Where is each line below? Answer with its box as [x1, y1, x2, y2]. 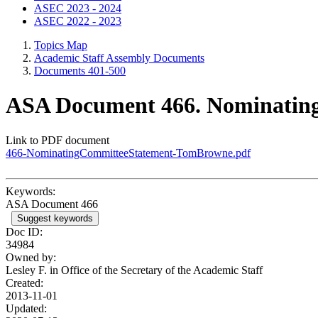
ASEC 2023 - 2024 [34, 2, 121, 14]
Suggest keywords [17, 212, 93, 224]
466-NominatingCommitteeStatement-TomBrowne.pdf [6, 146, 251, 159]
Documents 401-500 [34, 65, 126, 77]
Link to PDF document [6, 133, 109, 146]
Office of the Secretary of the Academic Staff [61, 263, 263, 276]
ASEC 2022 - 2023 [34, 15, 121, 27]
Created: [6, 276, 43, 289]
